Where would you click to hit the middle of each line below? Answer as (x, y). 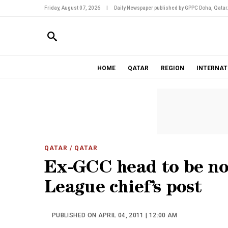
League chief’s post (123, 189)
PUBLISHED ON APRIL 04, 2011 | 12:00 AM (115, 215)
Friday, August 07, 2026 (72, 8)
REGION (172, 68)
